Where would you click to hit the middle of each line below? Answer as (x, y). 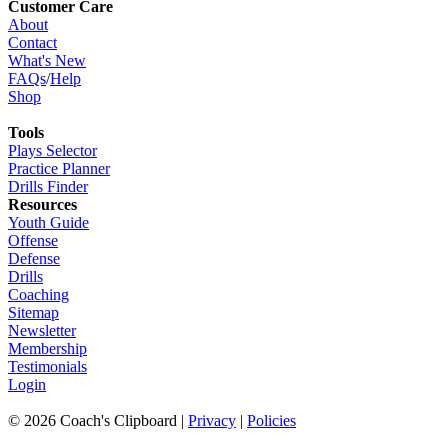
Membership (47, 349)
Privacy (212, 421)
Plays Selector (52, 151)
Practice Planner (59, 169)
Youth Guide (48, 223)
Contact (32, 43)
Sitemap (33, 313)
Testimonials (47, 367)
